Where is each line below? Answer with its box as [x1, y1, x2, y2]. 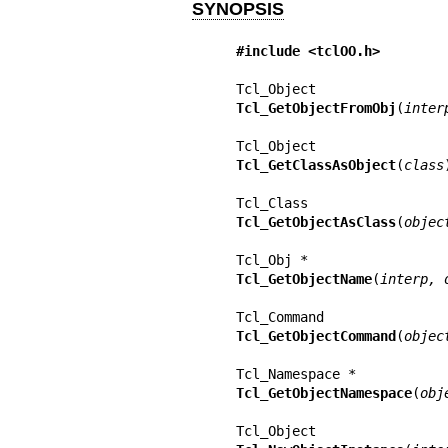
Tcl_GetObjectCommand [235, 327, 396, 344]
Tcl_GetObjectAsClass [235, 213, 396, 230]
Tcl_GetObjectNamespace [235, 384, 412, 401]
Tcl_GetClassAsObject [235, 156, 396, 173]
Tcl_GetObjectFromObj [235, 99, 396, 116]
